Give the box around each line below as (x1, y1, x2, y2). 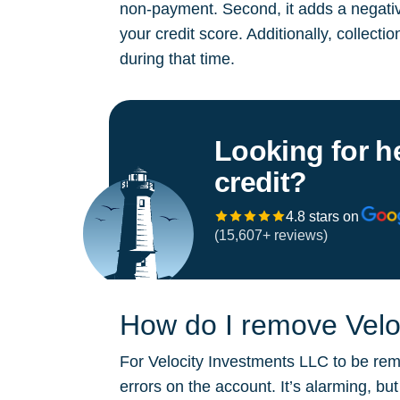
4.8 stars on (286, 208, 359, 224)
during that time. (120, 50, 235, 68)
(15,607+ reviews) (214, 228, 328, 243)
